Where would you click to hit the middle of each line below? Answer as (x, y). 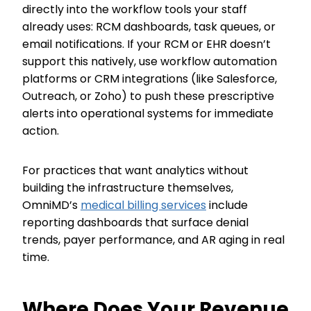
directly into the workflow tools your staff (135, 9)
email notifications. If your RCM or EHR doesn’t (146, 44)
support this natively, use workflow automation (150, 61)
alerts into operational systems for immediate (148, 114)
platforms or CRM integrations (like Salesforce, (150, 79)
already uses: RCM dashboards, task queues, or (149, 27)
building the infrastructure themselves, (128, 188)
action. (42, 131)
